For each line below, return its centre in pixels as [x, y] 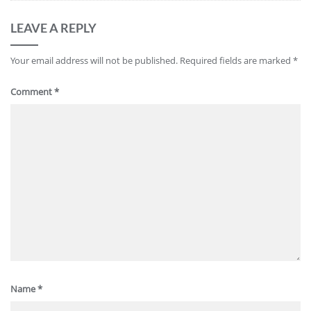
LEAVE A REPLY [53, 28]
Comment [32, 92]
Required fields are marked [236, 60]
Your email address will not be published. [94, 60]
